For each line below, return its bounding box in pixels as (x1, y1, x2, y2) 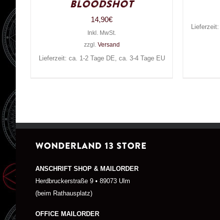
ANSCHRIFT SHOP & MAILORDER (35, 165, 138, 173)
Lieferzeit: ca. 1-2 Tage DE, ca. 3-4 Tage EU (38, 55, 165, 62)
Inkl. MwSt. (87, 29, 116, 36)
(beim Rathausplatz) (35, 190, 92, 197)
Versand (97, 41, 120, 48)
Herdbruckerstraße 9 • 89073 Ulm (35, 178, 130, 185)
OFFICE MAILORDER (35, 210, 99, 218)
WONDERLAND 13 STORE (35, 139, 146, 152)
